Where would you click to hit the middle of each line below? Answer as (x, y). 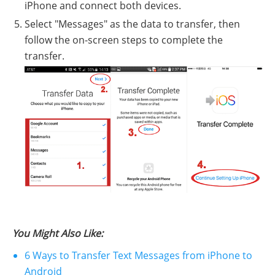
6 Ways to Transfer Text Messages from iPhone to (138, 255)
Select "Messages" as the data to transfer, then (132, 24)
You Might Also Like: (58, 233)
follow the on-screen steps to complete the (124, 40)
